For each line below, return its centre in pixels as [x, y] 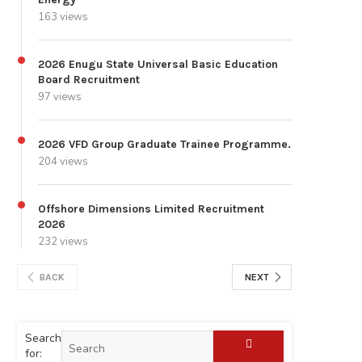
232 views [63, 242]
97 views [60, 97]
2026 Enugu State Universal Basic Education [158, 65]
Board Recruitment [89, 80]
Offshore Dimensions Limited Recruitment [151, 209]
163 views [63, 17]
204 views [63, 162]
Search [43, 339]
